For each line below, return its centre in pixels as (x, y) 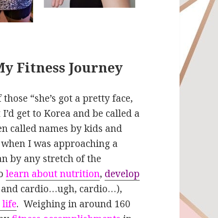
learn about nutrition (53, 173)
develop (122, 173)
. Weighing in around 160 (74, 204)
